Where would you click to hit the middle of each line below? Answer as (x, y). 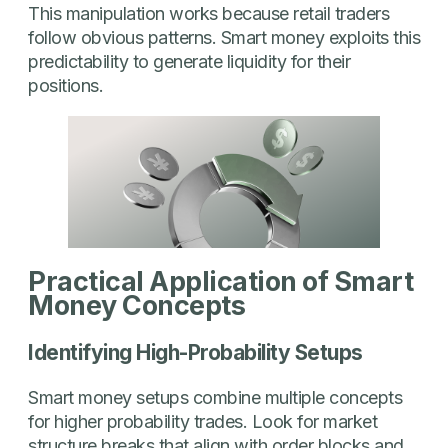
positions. (65, 85)
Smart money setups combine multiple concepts (215, 397)
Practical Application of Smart (220, 282)
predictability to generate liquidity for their (189, 61)
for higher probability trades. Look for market (202, 421)
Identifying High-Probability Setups (195, 352)
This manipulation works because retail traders (208, 13)
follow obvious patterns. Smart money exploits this (224, 37)
